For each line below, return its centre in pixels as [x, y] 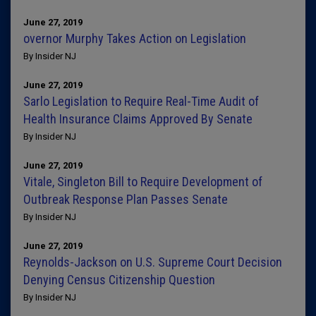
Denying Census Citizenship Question [119, 280]
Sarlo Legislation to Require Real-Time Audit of [141, 101]
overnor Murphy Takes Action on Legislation [135, 38]
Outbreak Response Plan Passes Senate [126, 199]
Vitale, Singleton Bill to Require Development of [143, 182]
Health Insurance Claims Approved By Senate [138, 119]
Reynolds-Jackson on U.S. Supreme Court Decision [153, 262]
